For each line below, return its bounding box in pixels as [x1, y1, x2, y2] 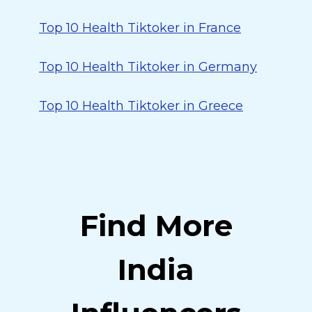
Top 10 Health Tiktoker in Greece [39, 98, 243, 114]
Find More [79, 208, 233, 244]
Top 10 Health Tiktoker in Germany [39, 59, 257, 75]
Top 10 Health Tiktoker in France [39, 20, 241, 36]
